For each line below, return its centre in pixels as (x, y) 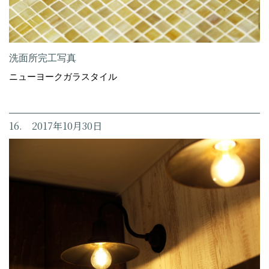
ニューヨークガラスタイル (63, 77)
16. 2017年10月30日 (56, 126)
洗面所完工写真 (43, 58)
